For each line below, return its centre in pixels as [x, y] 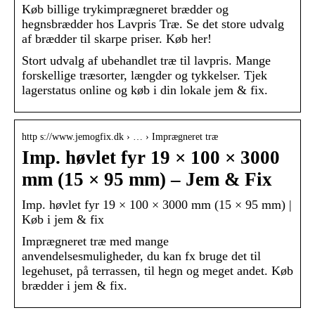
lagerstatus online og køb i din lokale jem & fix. [145, 90]
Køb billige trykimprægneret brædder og [125, 9]
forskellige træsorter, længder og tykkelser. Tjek [144, 76]
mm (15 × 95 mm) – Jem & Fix [147, 180]
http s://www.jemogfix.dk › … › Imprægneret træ [120, 137]
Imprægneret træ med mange [95, 242]
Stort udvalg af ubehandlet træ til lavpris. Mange [146, 61]
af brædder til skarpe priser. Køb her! [117, 39]
